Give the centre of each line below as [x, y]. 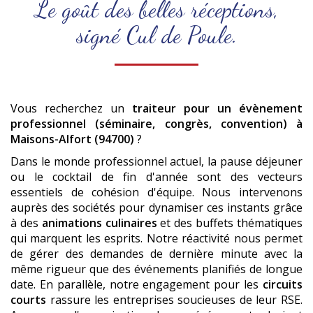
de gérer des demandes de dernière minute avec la [156, 253]
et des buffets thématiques [230, 223]
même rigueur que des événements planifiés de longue [156, 269]
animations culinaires [99, 223]
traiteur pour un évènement [217, 108]
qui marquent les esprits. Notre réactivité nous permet [156, 238]
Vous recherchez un [71, 108]
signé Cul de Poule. [156, 35]
